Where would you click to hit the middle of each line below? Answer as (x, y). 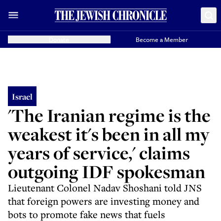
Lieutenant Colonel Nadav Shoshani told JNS (105, 188)
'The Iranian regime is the (109, 115)
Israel (22, 96)
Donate (59, 39)
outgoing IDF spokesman (107, 171)
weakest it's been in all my (109, 134)
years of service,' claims (99, 153)
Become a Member (162, 39)
